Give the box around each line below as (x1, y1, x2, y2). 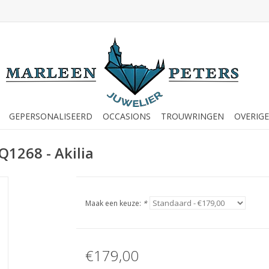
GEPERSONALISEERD (8, 110, 92, 122)
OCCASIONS (102, 110, 151, 122)
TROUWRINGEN (160, 110, 224, 122)
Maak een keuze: (85, 198, 143, 208)
